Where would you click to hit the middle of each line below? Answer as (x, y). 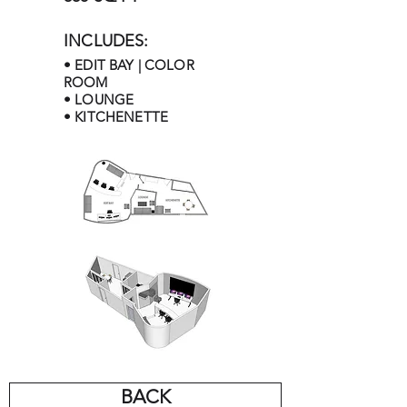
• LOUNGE (99, 99)
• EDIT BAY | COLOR (129, 65)
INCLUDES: (106, 41)
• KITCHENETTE (116, 117)
